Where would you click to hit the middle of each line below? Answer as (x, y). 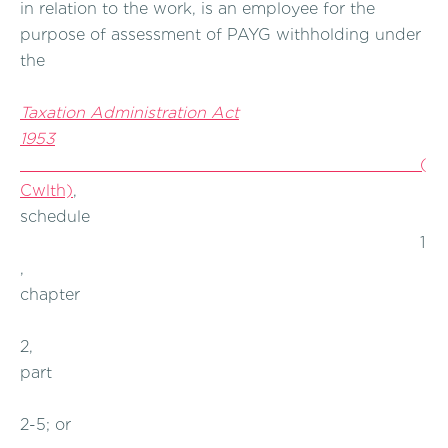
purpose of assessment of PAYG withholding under (220, 34)
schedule (55, 216)
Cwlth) (46, 190)
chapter (50, 294)
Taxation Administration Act (129, 112)
